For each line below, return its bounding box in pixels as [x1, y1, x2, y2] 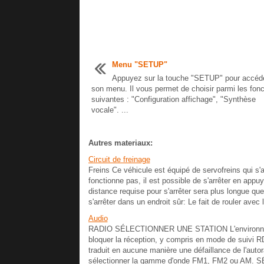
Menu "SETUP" [111, 60, 167, 69]
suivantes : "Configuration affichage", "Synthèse [91, 95, 256, 104]
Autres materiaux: [88, 138, 153, 147]
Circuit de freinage [88, 155, 150, 164]
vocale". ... [91, 105, 128, 114]
